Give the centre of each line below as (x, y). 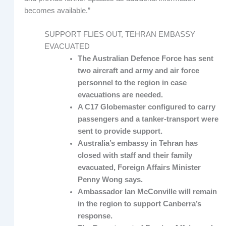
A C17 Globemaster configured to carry (146, 107)
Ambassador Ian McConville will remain (147, 192)
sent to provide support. (120, 131)
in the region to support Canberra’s (139, 204)
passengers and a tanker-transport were (148, 119)
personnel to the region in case (132, 83)
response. (95, 216)
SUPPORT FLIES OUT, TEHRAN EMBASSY (120, 35)
